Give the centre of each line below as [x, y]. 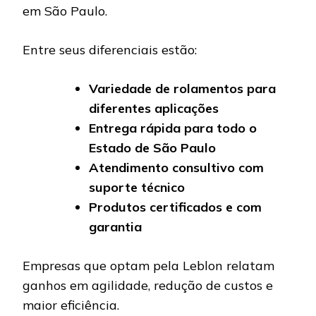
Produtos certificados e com [175, 207]
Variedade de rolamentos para [182, 89]
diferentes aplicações [154, 109]
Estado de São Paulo [152, 148]
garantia [115, 227]
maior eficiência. [71, 305]
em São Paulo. [65, 11]
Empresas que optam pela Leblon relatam [148, 266]
